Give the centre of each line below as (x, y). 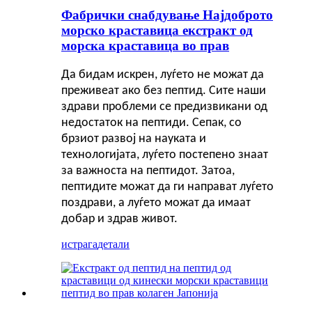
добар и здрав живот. (119, 219)
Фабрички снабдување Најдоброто (167, 15)
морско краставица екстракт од (157, 31)
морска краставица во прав (145, 46)
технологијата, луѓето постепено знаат (165, 155)
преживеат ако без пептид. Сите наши (164, 91)
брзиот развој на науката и (134, 139)
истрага (79, 244)
